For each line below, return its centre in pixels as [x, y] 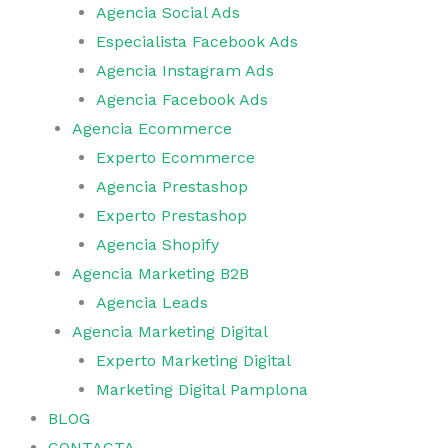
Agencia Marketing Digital [170, 331]
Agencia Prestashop [172, 186]
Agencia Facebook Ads [182, 99]
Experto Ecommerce [175, 157]
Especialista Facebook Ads [197, 41]
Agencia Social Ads [168, 12]
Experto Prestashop [171, 215]
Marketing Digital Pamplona [202, 389]
